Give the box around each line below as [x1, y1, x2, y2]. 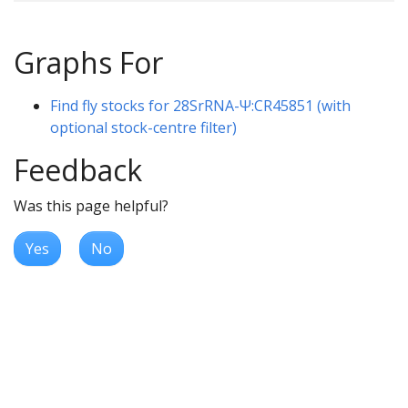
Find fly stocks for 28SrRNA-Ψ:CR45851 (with [50, 95, 351, 116]
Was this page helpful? [14, 195, 168, 216]
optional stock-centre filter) [50, 117, 237, 138]
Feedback [14, 149, 142, 189]
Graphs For [14, 42, 163, 82]
